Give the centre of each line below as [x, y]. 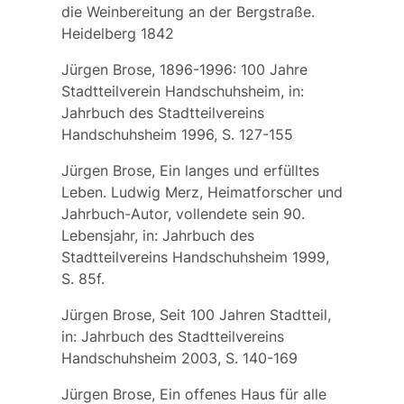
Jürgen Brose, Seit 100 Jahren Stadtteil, [196, 314]
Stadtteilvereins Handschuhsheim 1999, [195, 257]
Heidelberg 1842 [117, 33]
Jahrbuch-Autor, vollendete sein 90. [183, 213]
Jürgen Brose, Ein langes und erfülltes [190, 170]
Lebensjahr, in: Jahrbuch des [157, 235]
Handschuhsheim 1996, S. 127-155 [177, 134]
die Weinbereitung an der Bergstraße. [188, 11]
